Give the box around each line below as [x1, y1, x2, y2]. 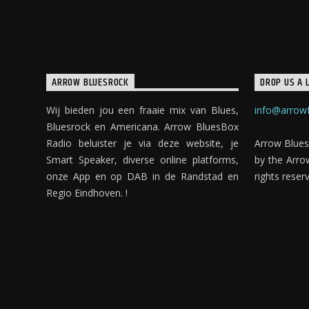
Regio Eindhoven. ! [46, 186, 128, 200]
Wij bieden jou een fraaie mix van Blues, [46, 103, 239, 117]
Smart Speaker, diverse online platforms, [46, 153, 239, 167]
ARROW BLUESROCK [52, 73, 129, 91]
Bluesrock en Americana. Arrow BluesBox [46, 120, 239, 134]
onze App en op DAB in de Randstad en [46, 170, 239, 183]
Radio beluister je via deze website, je [46, 137, 239, 150]
